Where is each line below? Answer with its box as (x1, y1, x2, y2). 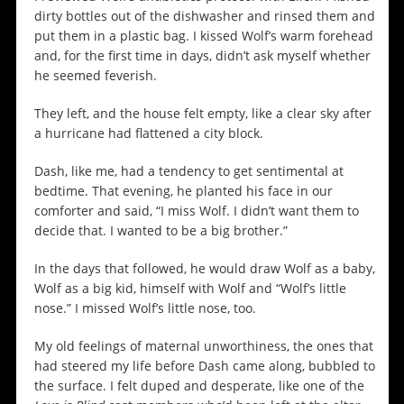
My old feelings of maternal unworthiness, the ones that (33, 337, 373, 355)
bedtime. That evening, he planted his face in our (33, 182, 333, 200)
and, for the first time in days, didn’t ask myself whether (33, 47, 371, 65)
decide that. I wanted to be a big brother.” (33, 222, 288, 240)
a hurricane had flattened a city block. (33, 124, 263, 142)
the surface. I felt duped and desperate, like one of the (33, 377, 364, 395)
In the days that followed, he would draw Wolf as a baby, (33, 260, 375, 278)
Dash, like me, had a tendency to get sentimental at (33, 162, 344, 180)
